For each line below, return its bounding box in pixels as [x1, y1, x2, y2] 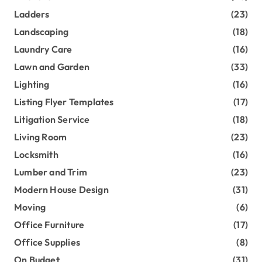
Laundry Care [14, 43, 73, 56]
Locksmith [14, 149, 58, 161]
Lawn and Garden [14, 61, 89, 73]
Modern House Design [14, 184, 109, 196]
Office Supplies [14, 236, 80, 249]
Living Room [14, 131, 67, 143]
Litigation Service [14, 113, 90, 126]
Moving [14, 201, 46, 213]
